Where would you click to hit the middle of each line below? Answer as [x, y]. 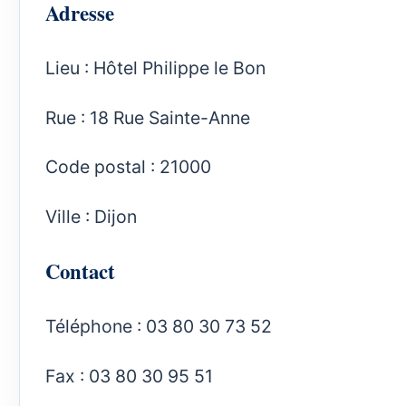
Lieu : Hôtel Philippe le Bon [155, 68]
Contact [80, 271]
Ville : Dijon [91, 216]
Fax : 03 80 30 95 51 [129, 376]
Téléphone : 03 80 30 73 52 [159, 327]
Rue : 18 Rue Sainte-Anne [148, 117]
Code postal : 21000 [130, 167]
